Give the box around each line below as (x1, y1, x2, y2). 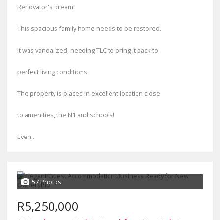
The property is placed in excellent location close (17, 89, 160, 98)
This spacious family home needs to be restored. (17, 24, 161, 33)
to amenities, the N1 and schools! (17, 110, 114, 119)
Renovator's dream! (17, 2, 75, 11)
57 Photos (32, 177, 61, 186)
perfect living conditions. (17, 67, 89, 76)
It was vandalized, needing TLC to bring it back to (17, 46, 158, 55)
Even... (17, 132, 36, 141)
